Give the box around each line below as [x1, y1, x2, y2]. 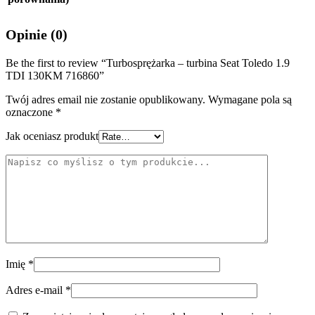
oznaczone [6, 106, 56, 118]
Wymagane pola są [208, 94, 292, 105]
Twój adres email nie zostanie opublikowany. [6, 94, 205, 105]
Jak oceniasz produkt [6, 130, 98, 142]
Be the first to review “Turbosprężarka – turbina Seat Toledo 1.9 [6, 57, 290, 69]
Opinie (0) [6, 27, 67, 42]
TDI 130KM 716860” [6, 70, 104, 82]
